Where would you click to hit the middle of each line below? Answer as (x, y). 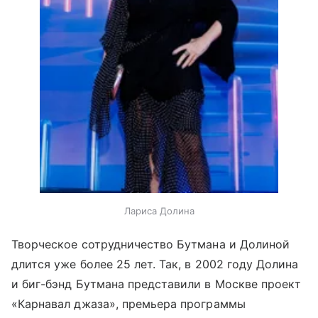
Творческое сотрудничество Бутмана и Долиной (151, 245)
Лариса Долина (159, 211)
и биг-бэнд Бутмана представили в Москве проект (157, 284)
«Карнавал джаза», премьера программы (128, 304)
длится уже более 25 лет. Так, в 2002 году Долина (155, 264)
